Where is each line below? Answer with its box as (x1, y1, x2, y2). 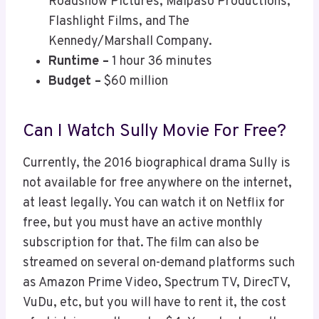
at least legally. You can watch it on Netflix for (23, 195, 285, 212)
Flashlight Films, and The (48, 14, 189, 31)
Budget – (48, 73, 101, 90)
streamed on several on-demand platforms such (23, 255, 295, 272)
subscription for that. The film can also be (23, 235, 259, 252)
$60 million (101, 73, 168, 90)
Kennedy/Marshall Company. (48, 33, 212, 51)
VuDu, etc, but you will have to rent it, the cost (23, 295, 286, 312)
